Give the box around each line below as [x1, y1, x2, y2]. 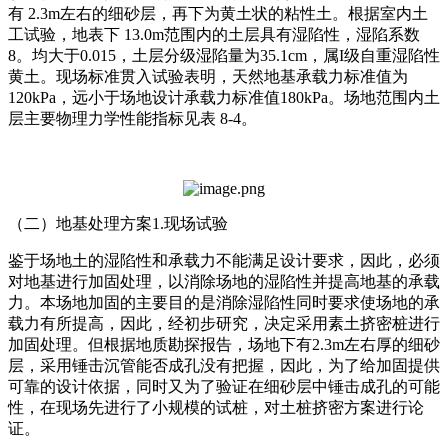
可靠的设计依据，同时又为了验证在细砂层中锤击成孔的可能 [8, 377, 440, 395]
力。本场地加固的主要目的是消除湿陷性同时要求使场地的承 [8, 293, 440, 311]
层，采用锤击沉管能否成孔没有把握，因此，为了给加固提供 [8, 356, 440, 374]
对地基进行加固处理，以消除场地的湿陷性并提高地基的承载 [8, 272, 440, 290]
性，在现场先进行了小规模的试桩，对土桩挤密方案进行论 [8, 398, 424, 416]
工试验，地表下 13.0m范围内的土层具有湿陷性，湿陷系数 [8, 25, 420, 43]
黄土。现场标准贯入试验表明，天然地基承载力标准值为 [8, 67, 408, 85]
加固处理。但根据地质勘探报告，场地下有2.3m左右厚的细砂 [8, 335, 440, 353]
